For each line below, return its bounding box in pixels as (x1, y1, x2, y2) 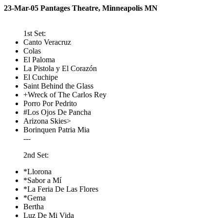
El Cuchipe (23, 73, 58, 81)
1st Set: (23, 29, 46, 37)
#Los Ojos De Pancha (23, 108, 91, 116)
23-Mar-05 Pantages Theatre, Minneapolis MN (4, 4, 158, 12)
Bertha (23, 202, 44, 211)
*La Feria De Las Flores (23, 185, 98, 193)
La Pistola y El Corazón (23, 64, 97, 73)
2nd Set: (23, 151, 49, 159)
